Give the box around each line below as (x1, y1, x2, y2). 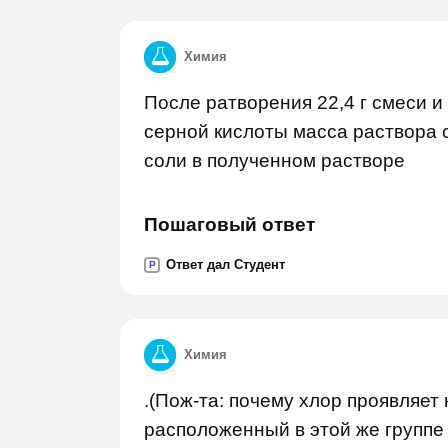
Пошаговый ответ (144, 214, 315, 235)
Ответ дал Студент (166, 257, 285, 272)
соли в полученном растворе (144, 150, 405, 171)
